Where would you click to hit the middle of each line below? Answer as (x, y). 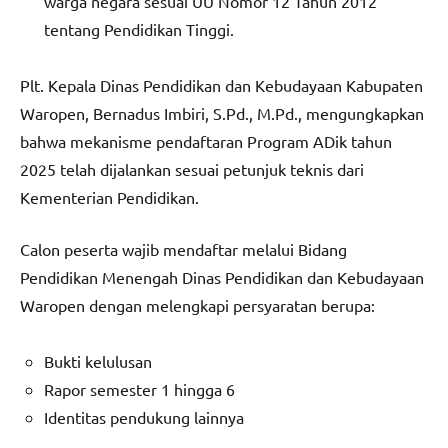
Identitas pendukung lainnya (144, 417)
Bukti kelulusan (98, 361)
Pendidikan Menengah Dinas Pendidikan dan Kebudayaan (222, 277)
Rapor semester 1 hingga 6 (139, 389)
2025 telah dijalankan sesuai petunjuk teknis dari (192, 169)
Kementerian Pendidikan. (109, 197)
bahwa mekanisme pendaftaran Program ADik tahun (206, 141)
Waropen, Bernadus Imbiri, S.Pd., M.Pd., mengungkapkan (222, 113)
